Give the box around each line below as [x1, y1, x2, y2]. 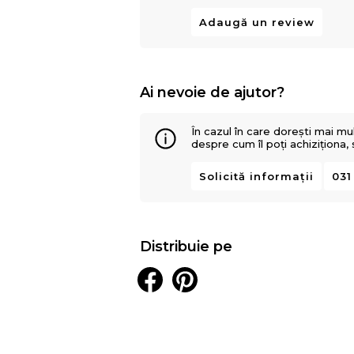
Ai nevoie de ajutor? [140, 83, 285, 101]
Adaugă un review [199, 15, 315, 28]
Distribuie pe [140, 237, 233, 255]
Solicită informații [199, 169, 314, 183]
